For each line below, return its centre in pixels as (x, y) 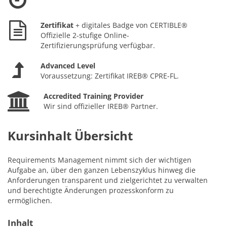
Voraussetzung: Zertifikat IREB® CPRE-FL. (110, 76)
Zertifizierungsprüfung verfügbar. (98, 45)
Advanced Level (68, 66)
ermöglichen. (30, 200)
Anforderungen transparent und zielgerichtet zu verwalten (108, 180)
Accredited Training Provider (93, 96)
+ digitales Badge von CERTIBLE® (131, 25)
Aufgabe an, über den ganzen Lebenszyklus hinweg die (102, 170)
